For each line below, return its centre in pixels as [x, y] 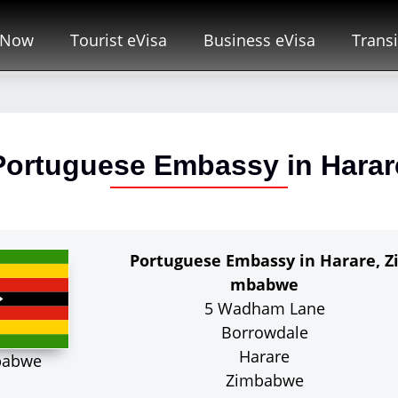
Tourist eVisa [119, 40]
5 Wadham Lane [264, 308]
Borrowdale [264, 332]
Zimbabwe [264, 380]
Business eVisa [259, 40]
